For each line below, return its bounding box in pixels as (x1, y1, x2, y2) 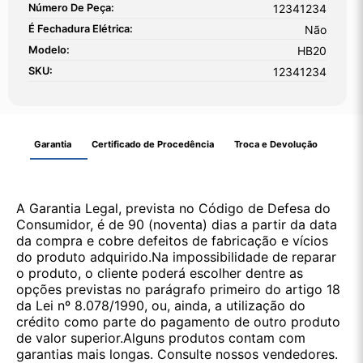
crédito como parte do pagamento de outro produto (16, 314, 340, 331)
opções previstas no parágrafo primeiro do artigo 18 (16, 281, 340, 298)
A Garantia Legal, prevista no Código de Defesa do (16, 200, 331, 217)
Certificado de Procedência (91, 139, 214, 151)
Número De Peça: (28, 2, 114, 15)
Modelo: (28, 44, 70, 57)
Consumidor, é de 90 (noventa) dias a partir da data (16, 216, 337, 233)
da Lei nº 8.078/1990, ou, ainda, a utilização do (16, 297, 305, 314)
